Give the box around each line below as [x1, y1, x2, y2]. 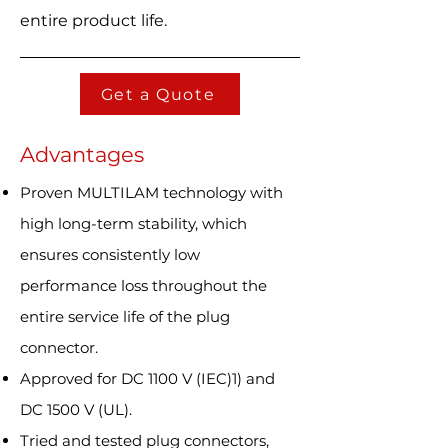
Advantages [20, 142, 144, 167]
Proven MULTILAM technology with [20, 183, 283, 202]
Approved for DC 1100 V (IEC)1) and [20, 369, 275, 388]
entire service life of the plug [20, 307, 230, 326]
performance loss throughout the [20, 276, 267, 295]
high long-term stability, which [20, 214, 247, 233]
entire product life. [20, 11, 167, 30]
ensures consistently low [20, 245, 200, 264]
